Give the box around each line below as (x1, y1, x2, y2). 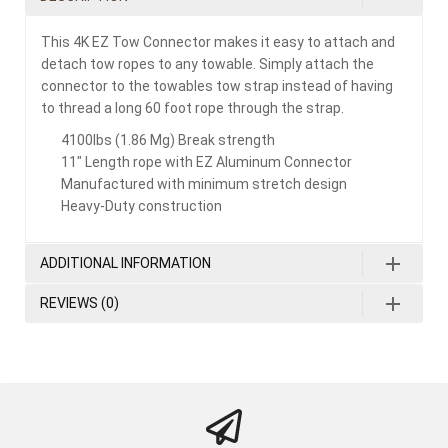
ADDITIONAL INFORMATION (40, 255, 211, 271)
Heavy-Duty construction (61, 198, 222, 214)
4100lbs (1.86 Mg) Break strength (61, 132, 275, 148)
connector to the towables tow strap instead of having (41, 78, 393, 94)
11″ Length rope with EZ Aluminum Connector (61, 154, 352, 170)
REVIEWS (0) (40, 295, 119, 311)
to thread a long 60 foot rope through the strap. (41, 100, 344, 116)
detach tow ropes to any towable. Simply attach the (41, 56, 374, 72)
